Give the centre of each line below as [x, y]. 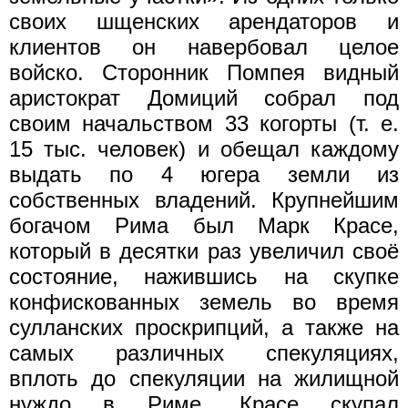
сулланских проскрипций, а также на [204, 327]
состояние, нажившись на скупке [204, 276]
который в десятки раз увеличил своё [204, 250]
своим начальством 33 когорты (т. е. [204, 123]
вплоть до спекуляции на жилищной [204, 378]
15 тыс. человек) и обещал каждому [204, 148]
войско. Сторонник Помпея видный [204, 72]
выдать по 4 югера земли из [204, 174]
